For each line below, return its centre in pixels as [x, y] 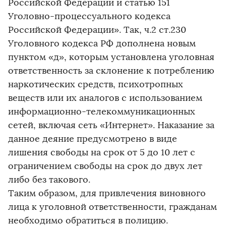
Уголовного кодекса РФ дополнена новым [102, 43]
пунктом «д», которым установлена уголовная [111, 57]
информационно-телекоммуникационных [102, 111]
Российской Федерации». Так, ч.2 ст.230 [97, 30]
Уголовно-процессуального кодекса [89, 16]
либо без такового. [50, 180]
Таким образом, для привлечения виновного [107, 193]
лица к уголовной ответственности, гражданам [112, 207]
